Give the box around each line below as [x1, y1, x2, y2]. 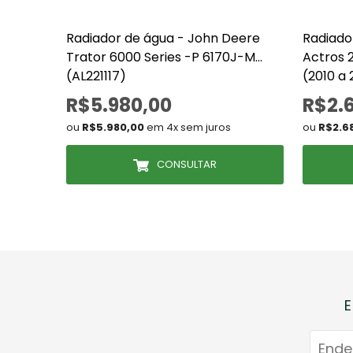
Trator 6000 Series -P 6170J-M [66, 48, 255, 66]
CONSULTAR [157, 157, 217, 172]
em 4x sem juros [144, 120, 231, 135]
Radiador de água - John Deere [66, 29, 260, 47]
